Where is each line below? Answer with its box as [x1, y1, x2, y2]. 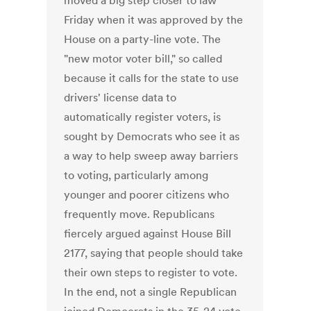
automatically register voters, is [64, 110, 221, 124]
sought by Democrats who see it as [64, 129, 240, 144]
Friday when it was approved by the [64, 12, 244, 27]
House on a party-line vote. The [64, 32, 221, 47]
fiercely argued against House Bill [64, 226, 232, 241]
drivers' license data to [64, 90, 177, 105]
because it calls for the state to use [64, 71, 239, 85]
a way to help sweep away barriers [64, 149, 239, 163]
